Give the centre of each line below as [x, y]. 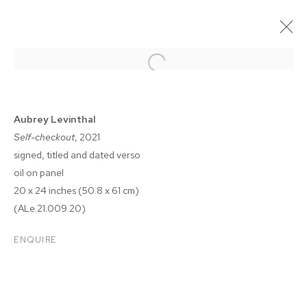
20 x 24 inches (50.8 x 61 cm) [76, 190]
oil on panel [39, 172]
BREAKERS [153, 251]
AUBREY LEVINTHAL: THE [153, 228]
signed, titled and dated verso [77, 155]
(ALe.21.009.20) [50, 208]
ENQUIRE [35, 240]
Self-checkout [44, 137]
